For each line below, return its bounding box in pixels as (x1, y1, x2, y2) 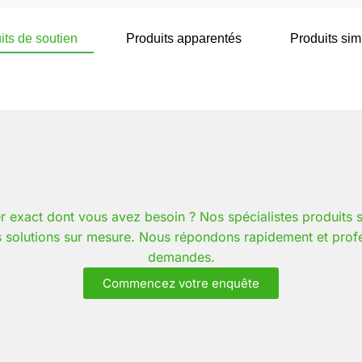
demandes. (147, 249, 215, 266)
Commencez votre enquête (103, 276, 259, 292)
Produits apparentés (125, 32, 242, 46)
